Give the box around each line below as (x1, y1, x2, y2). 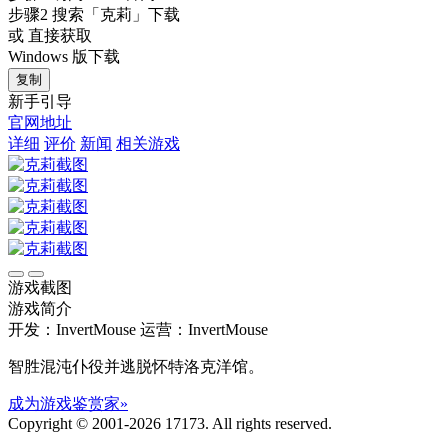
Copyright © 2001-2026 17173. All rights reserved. (8, 414, 332, 432)
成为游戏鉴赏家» (8, 394, 128, 412)
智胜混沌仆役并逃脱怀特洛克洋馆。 (8, 357, 264, 375)
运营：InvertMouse (140, 320, 268, 338)
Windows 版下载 (8, 47, 120, 65)
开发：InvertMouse (8, 320, 136, 338)
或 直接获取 (8, 26, 92, 44)
